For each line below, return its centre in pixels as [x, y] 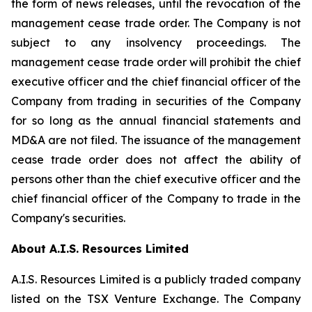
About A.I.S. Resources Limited [100, 249]
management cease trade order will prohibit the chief [156, 62]
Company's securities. [68, 218]
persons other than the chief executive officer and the [156, 179]
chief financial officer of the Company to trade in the [156, 198]
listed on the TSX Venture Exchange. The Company [156, 299]
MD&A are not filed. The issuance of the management [156, 140]
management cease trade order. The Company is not [156, 23]
